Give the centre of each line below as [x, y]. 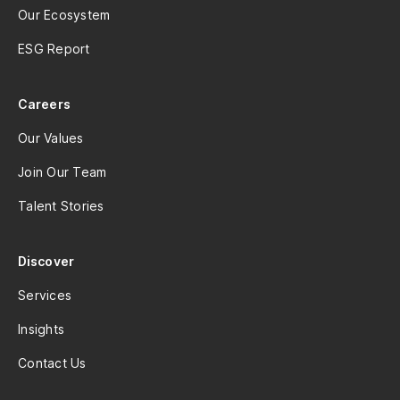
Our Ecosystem [64, 15]
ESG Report [54, 49]
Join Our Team [62, 172]
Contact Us [52, 363]
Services [45, 296]
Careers [44, 104]
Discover [46, 262]
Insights [41, 329]
